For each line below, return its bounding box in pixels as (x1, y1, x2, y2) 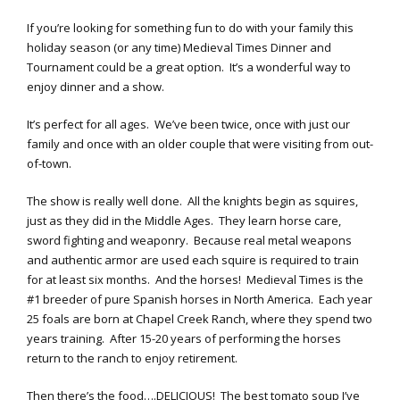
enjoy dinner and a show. (27, 79, 164, 96)
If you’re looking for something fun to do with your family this (27, 20, 354, 37)
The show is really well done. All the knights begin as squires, (27, 193, 358, 210)
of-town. (27, 155, 77, 172)
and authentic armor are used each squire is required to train (27, 252, 359, 269)
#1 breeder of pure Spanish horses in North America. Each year (27, 291, 372, 308)
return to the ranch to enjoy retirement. (27, 350, 243, 367)
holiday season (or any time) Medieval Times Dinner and (27, 39, 331, 56)
